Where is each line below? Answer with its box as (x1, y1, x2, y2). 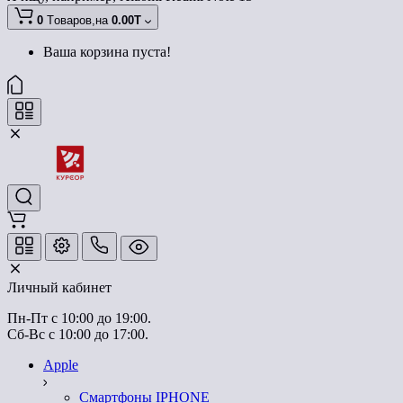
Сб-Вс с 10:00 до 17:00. (7, 327, 148, 342)
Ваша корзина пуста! (43, 44, 171, 59)
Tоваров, (47, 13, 95, 27)
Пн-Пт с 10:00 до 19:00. (7, 310, 151, 326)
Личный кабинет (7, 280, 112, 295)
